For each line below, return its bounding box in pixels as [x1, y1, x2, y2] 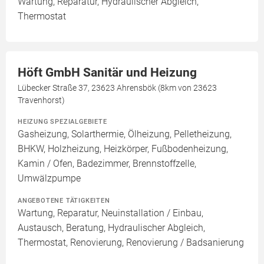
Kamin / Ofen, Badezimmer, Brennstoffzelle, [18, 158, 196, 170]
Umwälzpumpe [18, 173, 81, 184]
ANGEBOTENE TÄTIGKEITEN [18, 196, 110, 205]
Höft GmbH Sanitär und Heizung [18, 65, 197, 80]
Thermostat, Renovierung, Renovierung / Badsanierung [18, 237, 244, 249]
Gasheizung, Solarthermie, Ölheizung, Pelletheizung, [18, 128, 232, 140]
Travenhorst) [18, 95, 65, 105]
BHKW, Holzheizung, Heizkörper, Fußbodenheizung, [18, 143, 228, 155]
